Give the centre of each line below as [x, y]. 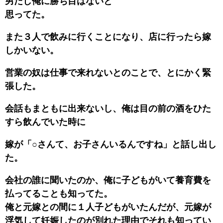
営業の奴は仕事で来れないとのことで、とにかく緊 [108, 72]
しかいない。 [32, 50]
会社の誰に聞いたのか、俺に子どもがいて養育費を [108, 180]
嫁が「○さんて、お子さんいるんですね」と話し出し [111, 144]
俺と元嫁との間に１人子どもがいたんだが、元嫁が [108, 207]
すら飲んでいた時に [45, 122]
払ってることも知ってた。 [59, 193]
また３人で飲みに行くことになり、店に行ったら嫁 [108, 37]
